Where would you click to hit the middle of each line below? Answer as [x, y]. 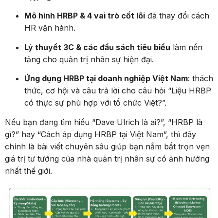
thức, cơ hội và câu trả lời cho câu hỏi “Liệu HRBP [118, 91]
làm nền [186, 47]
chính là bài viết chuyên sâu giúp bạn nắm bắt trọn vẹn [107, 146]
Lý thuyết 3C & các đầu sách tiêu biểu [97, 47]
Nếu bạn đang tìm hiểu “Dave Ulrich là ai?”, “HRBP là [104, 122]
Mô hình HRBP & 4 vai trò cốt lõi [85, 16]
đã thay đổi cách [177, 16]
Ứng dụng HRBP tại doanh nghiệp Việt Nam [106, 79]
